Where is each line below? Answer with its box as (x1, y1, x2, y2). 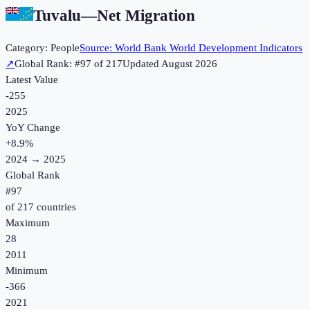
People (51, 42, 80, 54)
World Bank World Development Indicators (115, 42, 302, 54)
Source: (80, 42, 115, 54)
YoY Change (6, 122, 60, 134)
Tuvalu (33, 6, 81, 24)
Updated (122, 58, 161, 70)
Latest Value (6, 74, 58, 86)
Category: (6, 42, 51, 54)
